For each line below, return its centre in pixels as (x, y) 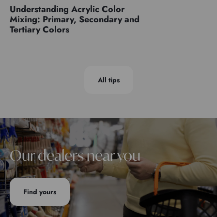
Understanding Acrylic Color (67, 9)
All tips (108, 80)
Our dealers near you (75, 155)
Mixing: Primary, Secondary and (75, 19)
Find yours (40, 192)
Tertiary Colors (39, 29)
